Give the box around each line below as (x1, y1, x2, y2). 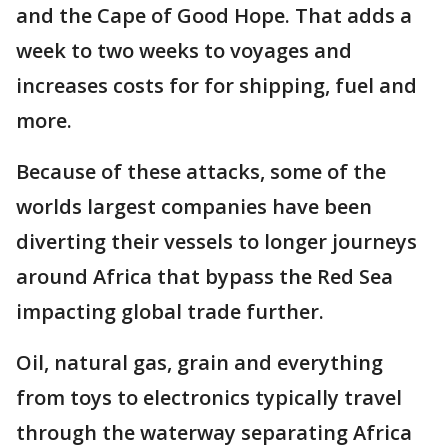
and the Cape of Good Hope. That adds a (16, 2, 412, 29)
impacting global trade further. (16, 298, 329, 325)
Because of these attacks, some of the (16, 158, 386, 185)
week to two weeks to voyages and (16, 37, 352, 64)
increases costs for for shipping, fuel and (16, 72, 417, 99)
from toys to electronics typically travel (16, 384, 402, 411)
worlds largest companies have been (16, 193, 372, 220)
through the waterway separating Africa (16, 419, 412, 446)
